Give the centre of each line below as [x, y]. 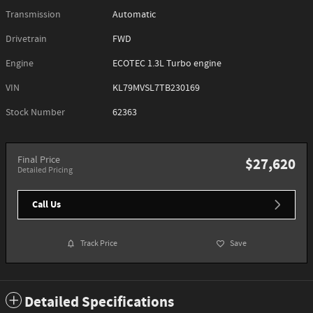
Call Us [46, 205]
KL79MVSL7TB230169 [156, 88]
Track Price [99, 244]
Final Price [39, 160]
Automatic [134, 15]
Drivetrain [26, 39]
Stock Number [35, 112]
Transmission [33, 15]
